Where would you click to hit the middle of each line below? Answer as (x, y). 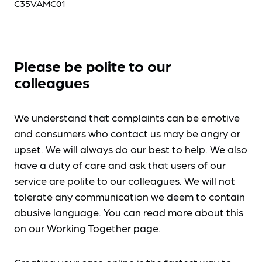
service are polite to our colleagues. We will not (125, 180)
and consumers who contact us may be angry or (127, 133)
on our (30, 228)
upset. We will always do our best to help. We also (131, 149)
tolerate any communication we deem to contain (130, 196)
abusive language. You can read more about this (129, 212)
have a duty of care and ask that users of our (120, 165)
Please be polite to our (93, 66)
